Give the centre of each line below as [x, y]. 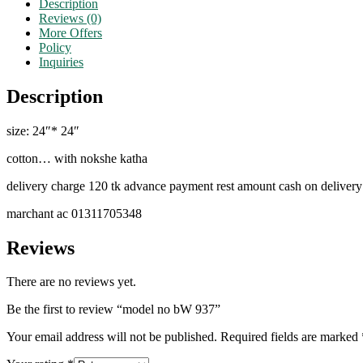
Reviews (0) [70, 18]
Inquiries [61, 62]
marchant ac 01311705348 [74, 213]
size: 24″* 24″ [43, 130]
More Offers [70, 32]
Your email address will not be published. [112, 337]
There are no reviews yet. [71, 282]
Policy [55, 47]
